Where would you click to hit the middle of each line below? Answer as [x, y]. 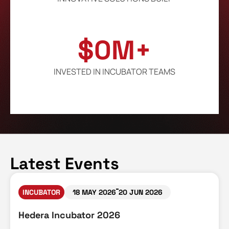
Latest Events [65, 164]
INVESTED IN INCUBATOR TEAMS [114, 72]
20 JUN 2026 [141, 192]
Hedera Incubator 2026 [69, 215]
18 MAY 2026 [94, 192]
